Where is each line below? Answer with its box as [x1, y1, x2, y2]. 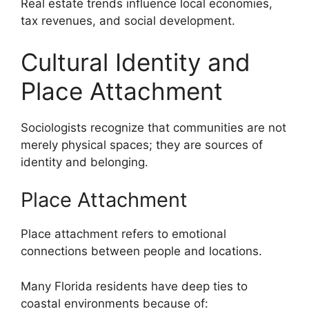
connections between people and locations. [21, 244, 262, 259]
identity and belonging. [21, 154, 148, 169]
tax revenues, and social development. [21, 14, 235, 28]
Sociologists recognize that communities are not [21, 120, 286, 134]
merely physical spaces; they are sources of [21, 137, 263, 152]
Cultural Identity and [21, 47, 250, 77]
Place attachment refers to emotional [21, 227, 226, 241]
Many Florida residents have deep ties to [21, 279, 248, 293]
